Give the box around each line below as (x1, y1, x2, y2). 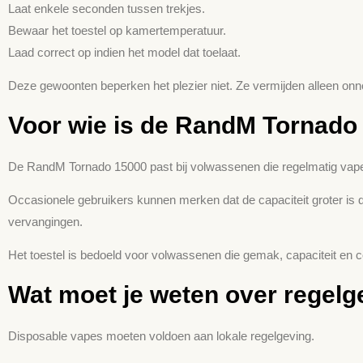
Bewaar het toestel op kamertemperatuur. (8, 23, 226, 37)
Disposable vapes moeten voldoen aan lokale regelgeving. (8, 328, 314, 343)
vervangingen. (8, 215, 83, 229)
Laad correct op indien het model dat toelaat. (8, 45, 241, 59)
